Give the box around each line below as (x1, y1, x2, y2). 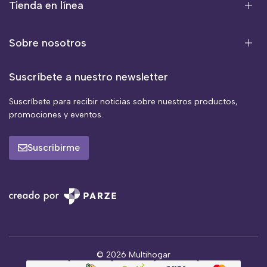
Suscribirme (27, 142, 80, 153)
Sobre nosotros (9, 36, 86, 49)
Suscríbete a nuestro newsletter (9, 70, 168, 83)
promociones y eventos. (9, 110, 103, 120)
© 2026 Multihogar (97, 250, 170, 260)
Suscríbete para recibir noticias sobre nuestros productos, (9, 97, 238, 107)
